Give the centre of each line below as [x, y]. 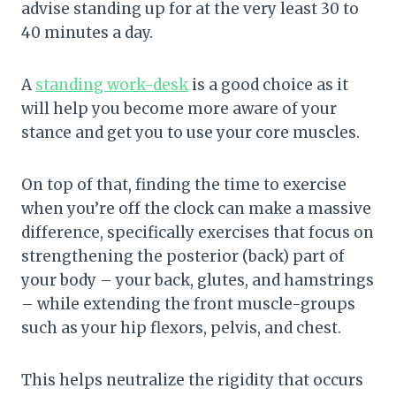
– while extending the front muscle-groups [188, 304]
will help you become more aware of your [179, 108]
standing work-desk [112, 84]
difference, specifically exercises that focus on [198, 232]
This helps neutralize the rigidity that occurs [192, 380]
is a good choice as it [268, 84]
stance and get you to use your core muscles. [190, 132]
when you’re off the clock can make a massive [196, 208]
